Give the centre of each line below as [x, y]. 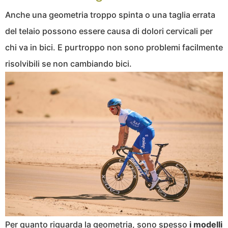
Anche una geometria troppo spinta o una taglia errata [110, 15]
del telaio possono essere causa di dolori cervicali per [109, 31]
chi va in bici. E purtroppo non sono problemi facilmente [114, 47]
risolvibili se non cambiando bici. [68, 63]
